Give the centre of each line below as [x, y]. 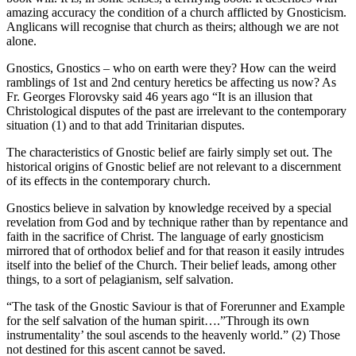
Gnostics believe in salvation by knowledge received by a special [169, 208]
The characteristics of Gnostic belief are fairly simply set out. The [169, 153]
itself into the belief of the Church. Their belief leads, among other [171, 265]
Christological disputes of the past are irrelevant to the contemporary [176, 111]
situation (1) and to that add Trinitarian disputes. [126, 126]
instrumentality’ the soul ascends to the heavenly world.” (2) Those [173, 335]
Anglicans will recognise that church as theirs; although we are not [172, 27]
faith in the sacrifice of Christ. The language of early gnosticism [165, 237]
